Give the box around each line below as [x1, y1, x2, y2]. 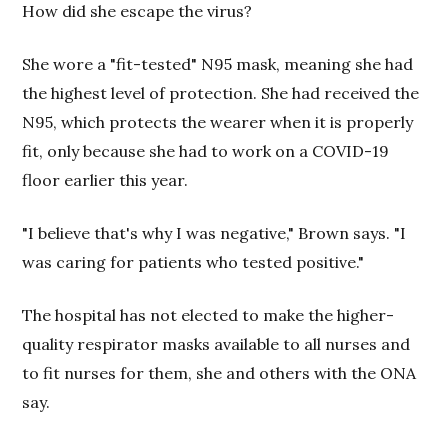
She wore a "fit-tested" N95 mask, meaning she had [22, 53, 414, 74]
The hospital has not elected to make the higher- [22, 304, 395, 325]
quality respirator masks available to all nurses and [22, 333, 411, 354]
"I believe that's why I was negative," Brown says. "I [22, 222, 407, 243]
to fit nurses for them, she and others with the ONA [22, 362, 417, 383]
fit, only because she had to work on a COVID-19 [22, 140, 390, 161]
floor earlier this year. [22, 169, 189, 190]
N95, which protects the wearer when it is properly [22, 111, 414, 132]
